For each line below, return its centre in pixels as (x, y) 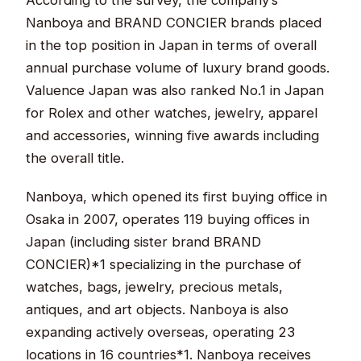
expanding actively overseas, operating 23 (161, 332)
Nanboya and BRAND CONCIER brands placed (174, 22)
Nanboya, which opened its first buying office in (177, 196)
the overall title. (75, 158)
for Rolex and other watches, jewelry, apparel (172, 112)
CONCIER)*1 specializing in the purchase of (164, 264)
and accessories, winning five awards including (173, 135)
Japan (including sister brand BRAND (144, 241)
